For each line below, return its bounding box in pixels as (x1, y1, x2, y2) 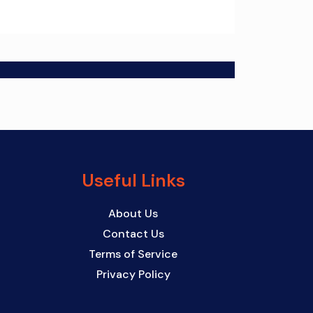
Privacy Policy (96, 267, 170, 282)
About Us (108, 206, 159, 221)
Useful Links (81, 169, 185, 193)
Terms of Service (89, 247, 178, 262)
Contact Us (102, 226, 164, 242)
